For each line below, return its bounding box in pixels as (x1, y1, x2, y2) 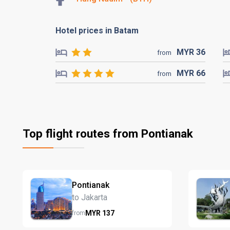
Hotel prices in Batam (55, 26, 139, 35)
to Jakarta (72, 192, 107, 202)
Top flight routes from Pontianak (23, 127, 193, 140)
